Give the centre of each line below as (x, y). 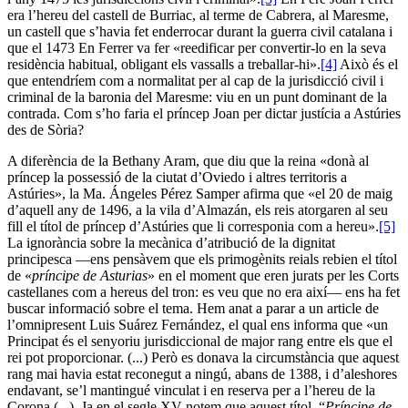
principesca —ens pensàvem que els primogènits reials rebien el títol (202, 259)
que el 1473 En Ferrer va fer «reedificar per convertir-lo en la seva (197, 47)
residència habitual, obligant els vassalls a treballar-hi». (164, 64)
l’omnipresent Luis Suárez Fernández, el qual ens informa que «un (198, 324)
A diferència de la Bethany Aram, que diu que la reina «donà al (188, 160)
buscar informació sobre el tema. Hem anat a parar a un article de (193, 308)
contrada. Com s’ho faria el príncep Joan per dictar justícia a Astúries (204, 113)
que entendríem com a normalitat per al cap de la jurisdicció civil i (195, 80)
